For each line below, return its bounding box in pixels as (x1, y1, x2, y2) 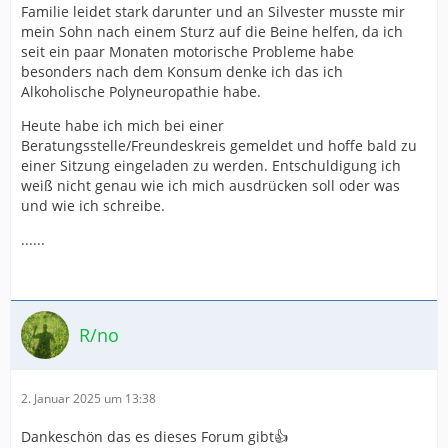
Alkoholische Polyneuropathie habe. (21, 82, 261, 101)
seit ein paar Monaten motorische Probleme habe (21, 42, 354, 61)
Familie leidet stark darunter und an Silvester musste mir (21, 2, 405, 21)
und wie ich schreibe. (21, 196, 165, 215)
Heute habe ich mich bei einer (21, 116, 224, 135)
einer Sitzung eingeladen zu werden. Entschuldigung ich (21, 156, 401, 175)
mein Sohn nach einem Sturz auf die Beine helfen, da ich (21, 22, 403, 41)
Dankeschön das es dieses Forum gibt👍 (21, 427, 288, 446)
